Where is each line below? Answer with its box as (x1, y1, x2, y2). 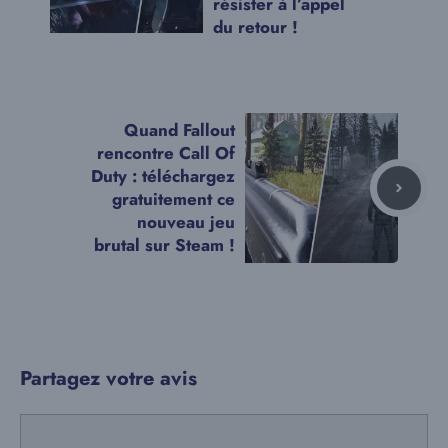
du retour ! (213, 14, 298, 39)
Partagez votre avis (20, 363, 197, 393)
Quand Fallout (124, 117, 235, 142)
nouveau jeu (137, 209, 235, 234)
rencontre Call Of (97, 140, 235, 165)
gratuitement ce (112, 186, 235, 211)
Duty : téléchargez (91, 163, 235, 188)
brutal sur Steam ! (94, 232, 235, 257)
